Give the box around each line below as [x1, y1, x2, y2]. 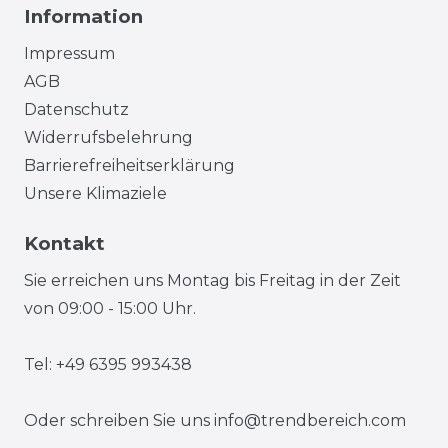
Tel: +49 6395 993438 [24, 354, 192, 374]
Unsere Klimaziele [24, 183, 167, 203]
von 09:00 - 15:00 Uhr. [24, 298, 196, 318]
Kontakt [24, 231, 105, 255]
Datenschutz [24, 99, 129, 119]
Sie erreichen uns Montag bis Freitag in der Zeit [24, 270, 401, 290]
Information [24, 4, 143, 28]
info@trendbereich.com [214, 410, 406, 430]
